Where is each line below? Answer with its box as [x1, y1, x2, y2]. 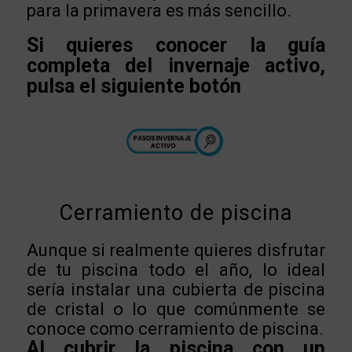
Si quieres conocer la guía [26, 34, 326, 57]
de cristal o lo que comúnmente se [26, 299, 326, 319]
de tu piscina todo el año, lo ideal [26, 259, 326, 280]
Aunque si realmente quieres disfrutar [26, 240, 326, 260]
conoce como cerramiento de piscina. [26, 318, 324, 339]
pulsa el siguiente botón [26, 75, 241, 98]
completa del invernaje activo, [26, 54, 326, 78]
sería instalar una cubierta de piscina [26, 279, 326, 299]
